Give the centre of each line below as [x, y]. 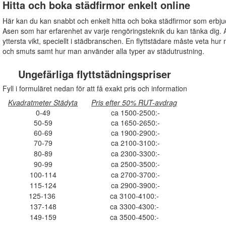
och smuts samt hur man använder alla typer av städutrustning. [103, 51]
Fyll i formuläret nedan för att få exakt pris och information [95, 89]
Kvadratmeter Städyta [43, 103]
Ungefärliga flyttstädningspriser [95, 74]
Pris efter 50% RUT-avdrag [134, 103]
